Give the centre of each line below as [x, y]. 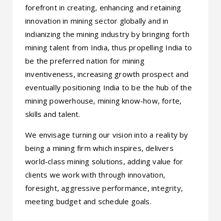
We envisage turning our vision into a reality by [107, 134]
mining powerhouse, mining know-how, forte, [104, 100]
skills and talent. [53, 114]
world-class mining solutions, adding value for [104, 161]
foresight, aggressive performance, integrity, [104, 188]
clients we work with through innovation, [95, 174]
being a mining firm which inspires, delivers [99, 148]
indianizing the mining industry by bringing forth [107, 34]
